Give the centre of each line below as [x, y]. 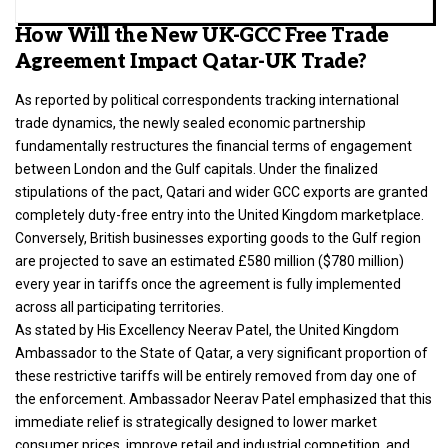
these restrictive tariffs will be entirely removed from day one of [216, 375]
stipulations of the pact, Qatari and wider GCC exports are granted [221, 191]
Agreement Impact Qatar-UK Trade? [191, 62]
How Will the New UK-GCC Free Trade [202, 36]
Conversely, [52, 237]
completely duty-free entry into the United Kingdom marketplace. [219, 214]
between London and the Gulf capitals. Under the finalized [196, 168]
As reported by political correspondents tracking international [207, 99]
